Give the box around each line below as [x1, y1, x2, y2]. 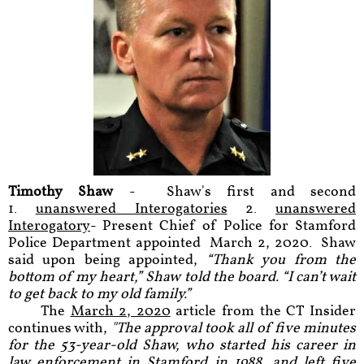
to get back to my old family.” [8, 284, 191, 305]
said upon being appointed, [8, 250, 198, 271]
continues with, [8, 318, 108, 339]
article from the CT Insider [170, 301, 357, 322]
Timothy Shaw [8, 182, 114, 202]
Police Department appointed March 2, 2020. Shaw [8, 233, 356, 253]
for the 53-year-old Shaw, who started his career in [8, 336, 356, 356]
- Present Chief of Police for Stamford [90, 216, 356, 236]
